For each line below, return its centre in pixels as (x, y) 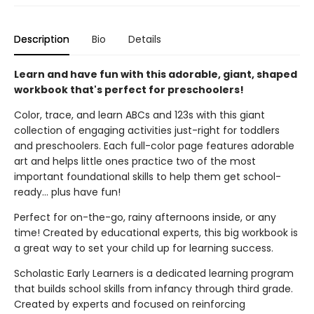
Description (42, 39)
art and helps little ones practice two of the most (135, 161)
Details (145, 39)
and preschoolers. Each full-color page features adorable (154, 146)
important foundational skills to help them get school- (148, 177)
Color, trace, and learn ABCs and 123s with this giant (139, 115)
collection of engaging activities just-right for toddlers (147, 130)
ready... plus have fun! (67, 192)
